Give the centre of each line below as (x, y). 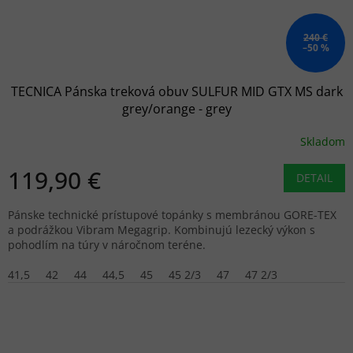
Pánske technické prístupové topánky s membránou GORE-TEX (172, 215)
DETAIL (314, 178)
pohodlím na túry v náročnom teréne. (107, 245)
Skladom (323, 141)
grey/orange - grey (176, 109)
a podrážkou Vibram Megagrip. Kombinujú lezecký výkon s (162, 230)
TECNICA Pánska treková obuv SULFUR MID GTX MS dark (176, 92)
